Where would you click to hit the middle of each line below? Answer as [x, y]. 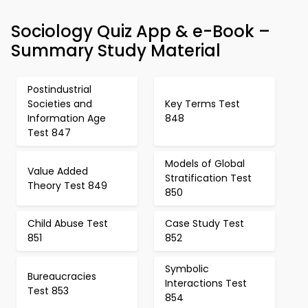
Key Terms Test [202, 104]
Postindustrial [59, 89]
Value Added [58, 171]
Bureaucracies [62, 276]
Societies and [60, 104]
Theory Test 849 [67, 185]
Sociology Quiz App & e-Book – [141, 31]
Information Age [67, 118]
